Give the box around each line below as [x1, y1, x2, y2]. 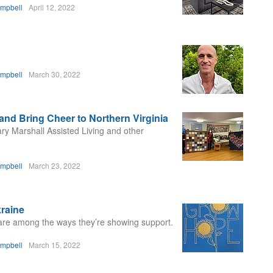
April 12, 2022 [29, 2, 75, 12]
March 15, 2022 [29, 239, 80, 250]
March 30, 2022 [29, 69, 80, 79]
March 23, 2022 [29, 160, 80, 171]
